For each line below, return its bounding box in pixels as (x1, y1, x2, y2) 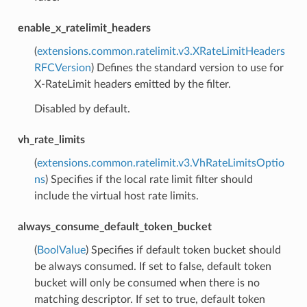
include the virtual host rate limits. (34, 190, 199, 201)
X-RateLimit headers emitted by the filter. (34, 78, 231, 90)
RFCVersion (34, 62, 91, 73)
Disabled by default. (34, 103, 130, 114)
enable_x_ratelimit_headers (17, 22, 151, 34)
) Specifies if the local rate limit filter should (45, 173, 253, 185)
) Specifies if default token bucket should (85, 244, 281, 256)
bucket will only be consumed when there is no (34, 277, 260, 288)
